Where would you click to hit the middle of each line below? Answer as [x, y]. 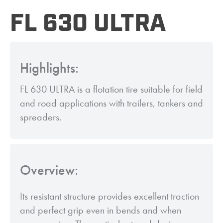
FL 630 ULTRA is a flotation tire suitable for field [111, 89]
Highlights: [49, 68]
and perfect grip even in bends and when [101, 210]
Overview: [49, 170]
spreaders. [41, 117]
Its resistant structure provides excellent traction [110, 196]
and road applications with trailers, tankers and [111, 103]
